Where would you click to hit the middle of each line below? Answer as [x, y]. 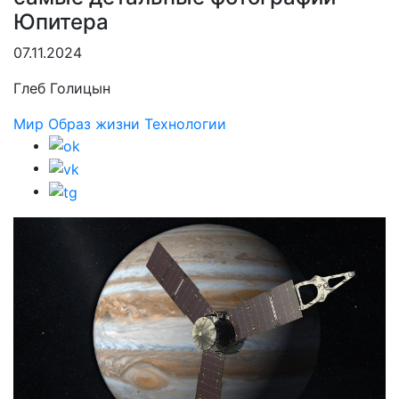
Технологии [185, 123]
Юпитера [61, 21]
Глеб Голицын [62, 88]
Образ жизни [94, 123]
